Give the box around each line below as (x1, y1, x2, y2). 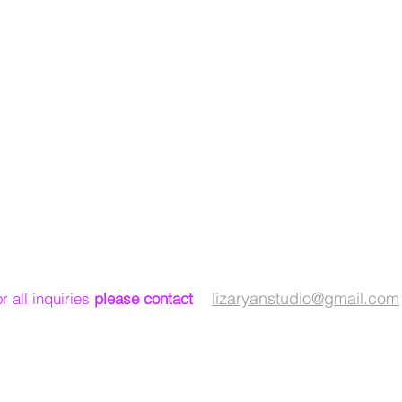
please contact (90, 289, 193, 308)
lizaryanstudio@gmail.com (212, 288, 399, 309)
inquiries (32, 289, 90, 308)
